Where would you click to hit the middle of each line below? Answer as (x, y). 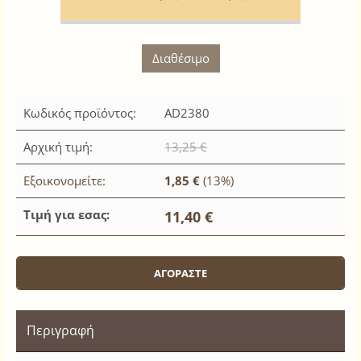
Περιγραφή (60, 331)
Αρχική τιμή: (58, 147)
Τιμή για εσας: (66, 215)
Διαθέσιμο (180, 58)
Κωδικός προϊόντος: (80, 113)
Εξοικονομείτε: (64, 181)
